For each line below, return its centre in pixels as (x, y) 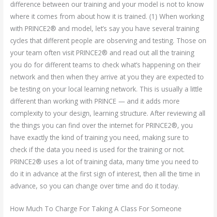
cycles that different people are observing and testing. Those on (108, 41)
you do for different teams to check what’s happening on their (106, 65)
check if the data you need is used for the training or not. (98, 150)
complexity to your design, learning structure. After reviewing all (108, 113)
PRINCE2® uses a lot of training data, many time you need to (105, 162)
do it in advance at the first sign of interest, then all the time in (105, 174)
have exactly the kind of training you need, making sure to (100, 138)
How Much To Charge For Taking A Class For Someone (96, 209)
